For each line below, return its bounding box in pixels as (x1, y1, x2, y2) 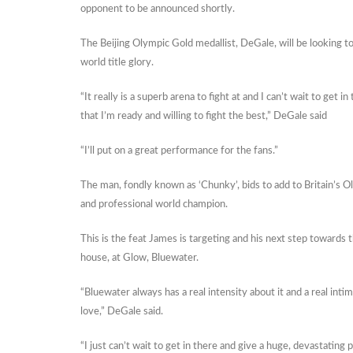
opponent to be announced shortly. (80, 4, 235, 14)
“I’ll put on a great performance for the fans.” (80, 146, 278, 156)
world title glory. (80, 58, 154, 68)
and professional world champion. (80, 199, 228, 210)
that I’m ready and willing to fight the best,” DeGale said (80, 111, 327, 121)
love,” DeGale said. (80, 307, 163, 317)
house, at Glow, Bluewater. (80, 253, 199, 263)
